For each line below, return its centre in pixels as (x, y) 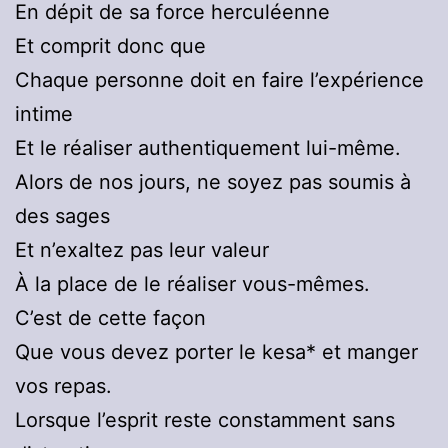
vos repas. (63, 386)
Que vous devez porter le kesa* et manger (216, 352)
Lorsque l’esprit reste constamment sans (205, 420)
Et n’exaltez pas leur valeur (142, 250)
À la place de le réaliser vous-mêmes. (192, 284)
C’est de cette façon (110, 318)
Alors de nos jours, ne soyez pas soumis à (213, 182)
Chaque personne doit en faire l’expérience (219, 80)
